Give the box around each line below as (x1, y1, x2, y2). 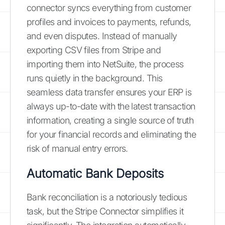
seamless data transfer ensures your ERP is (27, 87, 192, 97)
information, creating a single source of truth (27, 115, 194, 126)
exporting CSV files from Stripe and (27, 45, 161, 55)
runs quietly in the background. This (27, 73, 163, 83)
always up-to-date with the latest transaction (27, 101, 195, 111)
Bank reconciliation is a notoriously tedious (27, 192, 187, 202)
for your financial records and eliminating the (27, 129, 196, 140)
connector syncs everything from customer (27, 3, 191, 13)
